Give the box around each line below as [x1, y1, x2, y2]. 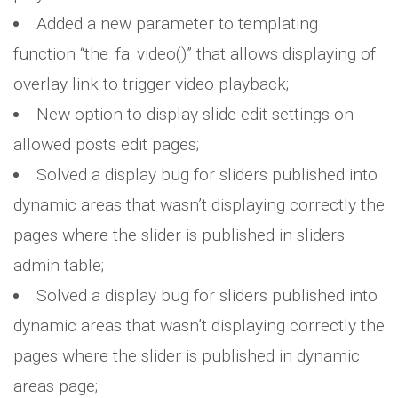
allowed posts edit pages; [13, 134, 199, 155]
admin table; [13, 255, 104, 275]
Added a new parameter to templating [36, 13, 319, 34]
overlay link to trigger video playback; [13, 74, 289, 94]
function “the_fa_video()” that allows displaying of [13, 44, 376, 64]
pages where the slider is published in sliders [13, 225, 345, 245]
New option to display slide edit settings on [36, 104, 354, 124]
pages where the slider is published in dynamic [13, 346, 360, 366]
